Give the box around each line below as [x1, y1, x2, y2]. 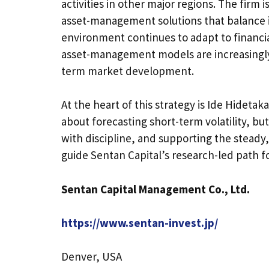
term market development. [61, 63, 194, 78]
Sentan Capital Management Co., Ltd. [61, 181, 250, 196]
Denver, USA [61, 249, 122, 264]
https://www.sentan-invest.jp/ [61, 215, 218, 230]
